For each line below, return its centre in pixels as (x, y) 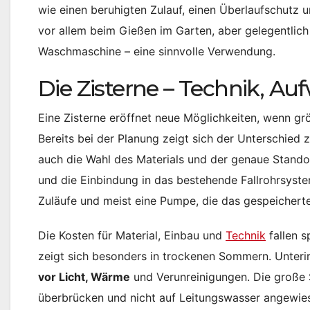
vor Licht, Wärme (84, 277)
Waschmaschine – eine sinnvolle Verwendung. (157, 52)
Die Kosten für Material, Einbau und (132, 236)
